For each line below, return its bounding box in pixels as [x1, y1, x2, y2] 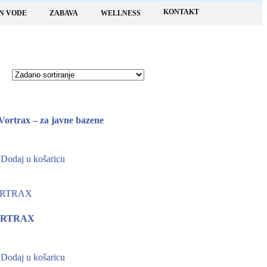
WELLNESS [101, 8, 141, 17]
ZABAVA [49, 8, 78, 17]
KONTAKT [163, 8, 199, 16]
